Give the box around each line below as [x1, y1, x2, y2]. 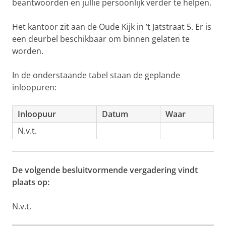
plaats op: [12, 177, 49, 188]
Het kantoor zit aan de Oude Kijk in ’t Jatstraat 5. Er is [12, 21, 211, 32]
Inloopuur [18, 108, 56, 120]
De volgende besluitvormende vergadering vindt [12, 164, 198, 176]
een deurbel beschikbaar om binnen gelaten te [12, 33, 190, 44]
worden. [12, 45, 43, 56]
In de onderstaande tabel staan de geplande [12, 70, 180, 81]
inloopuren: [12, 82, 56, 93]
